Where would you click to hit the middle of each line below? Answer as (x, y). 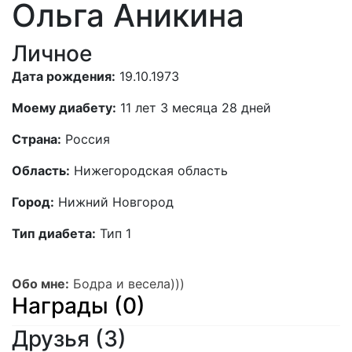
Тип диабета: (54, 233)
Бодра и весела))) (127, 284)
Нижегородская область (149, 170)
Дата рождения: (64, 76)
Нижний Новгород (114, 202)
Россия (86, 139)
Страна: (37, 139)
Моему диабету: (64, 108)
